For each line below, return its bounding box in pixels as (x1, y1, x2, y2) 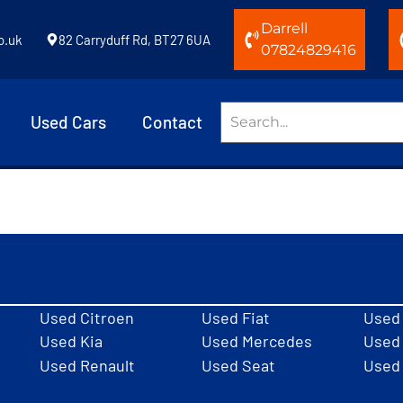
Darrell (261, 20, 308, 37)
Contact (142, 112, 202, 132)
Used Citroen (40, 308, 134, 327)
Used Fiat (201, 308, 270, 327)
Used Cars (31, 112, 106, 132)
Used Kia (40, 331, 103, 352)
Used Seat (201, 354, 275, 375)
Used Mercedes (201, 331, 312, 352)
